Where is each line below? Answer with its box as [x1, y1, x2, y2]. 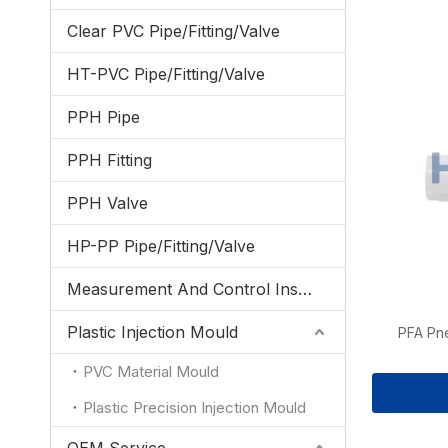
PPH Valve [67, 193, 148, 213]
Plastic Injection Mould [67, 322, 238, 342]
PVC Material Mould [83, 362, 219, 381]
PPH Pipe [67, 107, 140, 127]
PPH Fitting [67, 150, 152, 170]
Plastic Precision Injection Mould [83, 398, 306, 417]
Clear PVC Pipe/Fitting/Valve [67, 21, 280, 41]
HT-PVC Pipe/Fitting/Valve [67, 64, 265, 84]
